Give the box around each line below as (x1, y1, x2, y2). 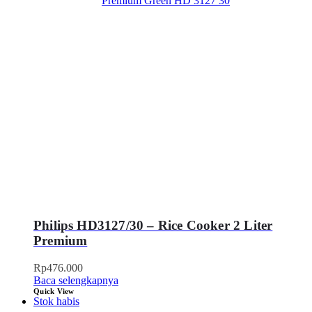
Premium (33, 233, 88, 249)
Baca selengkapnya (33, 274, 118, 286)
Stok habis (33, 295, 79, 307)
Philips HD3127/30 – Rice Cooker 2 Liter (33, 218, 273, 233)
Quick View (33, 286, 75, 295)
